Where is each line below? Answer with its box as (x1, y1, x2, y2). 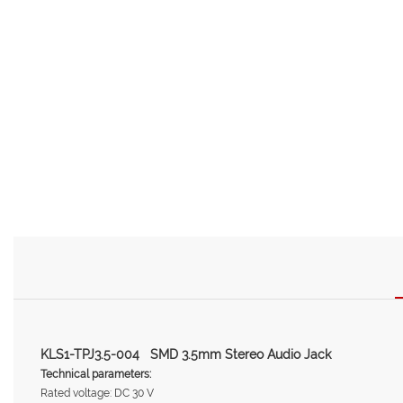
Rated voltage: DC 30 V (40, 386, 154, 399)
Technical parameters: (40, 367, 151, 381)
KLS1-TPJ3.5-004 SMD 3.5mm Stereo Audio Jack (40, 346, 331, 362)
